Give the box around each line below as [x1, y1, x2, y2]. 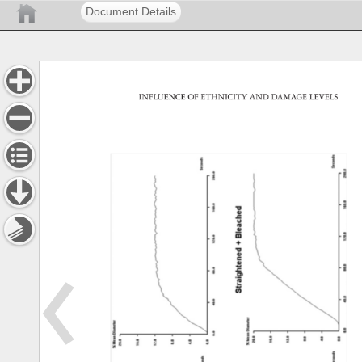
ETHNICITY [200, 91, 254, 103]
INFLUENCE [137, 91, 196, 103]
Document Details [86, 5, 176, 18]
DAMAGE [270, 91, 315, 103]
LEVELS [308, 91, 348, 103]
